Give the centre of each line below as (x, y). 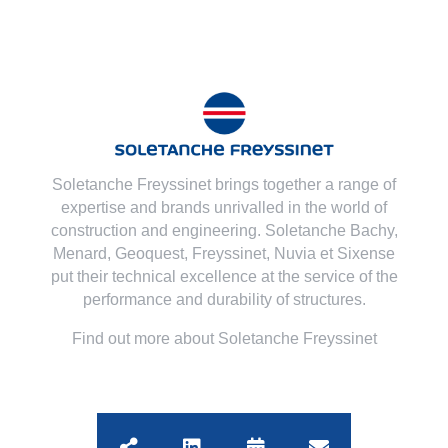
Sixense (366, 254)
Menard (80, 254)
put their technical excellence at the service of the (224, 277)
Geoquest (149, 254)
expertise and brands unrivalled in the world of (224, 208)
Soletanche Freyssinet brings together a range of (224, 185)
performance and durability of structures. (224, 300)
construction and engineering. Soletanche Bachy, (224, 231)
